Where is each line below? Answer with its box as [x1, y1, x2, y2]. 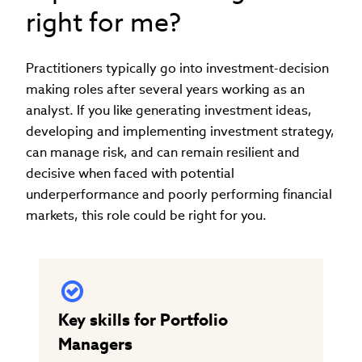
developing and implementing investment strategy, [26, 122, 335, 140]
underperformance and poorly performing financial [26, 185, 332, 203]
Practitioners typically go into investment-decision [26, 59, 329, 77]
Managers [58, 333, 133, 355]
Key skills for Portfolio [58, 309, 228, 330]
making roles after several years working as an [26, 80, 305, 98]
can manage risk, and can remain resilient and [26, 143, 300, 161]
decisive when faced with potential [26, 164, 234, 182]
